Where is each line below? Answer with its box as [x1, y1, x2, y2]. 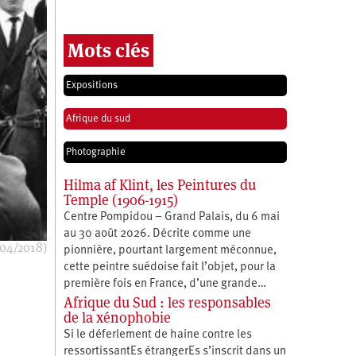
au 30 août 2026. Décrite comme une [63, 227, 251, 240]
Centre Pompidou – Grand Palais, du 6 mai [63, 211, 280, 223]
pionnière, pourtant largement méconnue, [63, 244, 277, 257]
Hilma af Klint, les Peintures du [63, 175, 256, 194]
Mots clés [67, 37, 149, 63]
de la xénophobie [63, 308, 171, 327]
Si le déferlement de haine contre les [63, 328, 252, 341]
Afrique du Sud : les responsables [63, 292, 271, 311]
